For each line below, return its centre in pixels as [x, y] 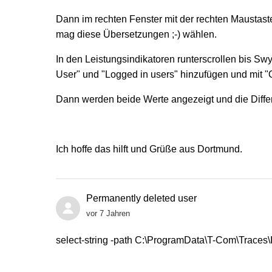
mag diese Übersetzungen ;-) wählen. [136, 34]
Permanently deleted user [141, 198]
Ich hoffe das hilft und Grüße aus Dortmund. [149, 149]
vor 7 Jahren [108, 213]
